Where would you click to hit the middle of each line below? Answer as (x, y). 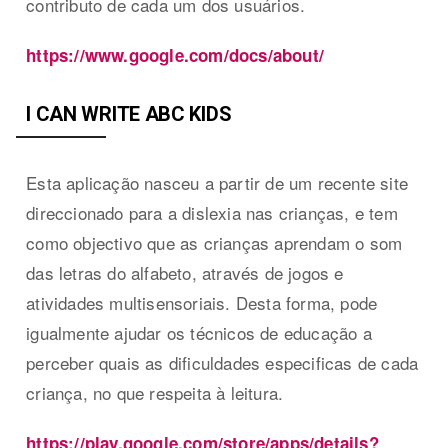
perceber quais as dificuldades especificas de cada (222, 362)
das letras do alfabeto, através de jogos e (185, 272)
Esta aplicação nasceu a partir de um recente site (217, 182)
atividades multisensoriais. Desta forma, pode (202, 302)
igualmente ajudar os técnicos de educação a (199, 332)
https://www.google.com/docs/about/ (175, 54)
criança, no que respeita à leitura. (155, 392)
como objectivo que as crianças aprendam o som (214, 242)
